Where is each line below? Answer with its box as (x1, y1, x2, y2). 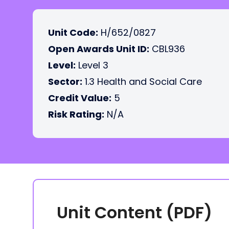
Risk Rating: (48, 108, 104, 121)
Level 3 (76, 59, 108, 72)
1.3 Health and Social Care (82, 75, 202, 88)
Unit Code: (48, 26, 98, 39)
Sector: (48, 75, 82, 88)
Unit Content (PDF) (57, 201, 212, 224)
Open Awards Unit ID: (48, 42, 149, 55)
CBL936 (149, 42, 185, 55)
